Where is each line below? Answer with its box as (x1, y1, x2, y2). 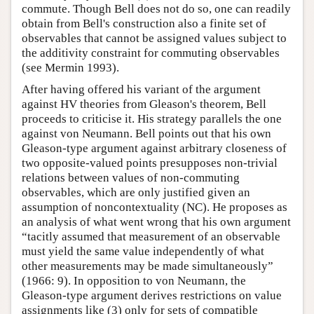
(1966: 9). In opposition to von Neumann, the (22, 274, 246, 288)
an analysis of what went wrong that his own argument (22, 215, 291, 229)
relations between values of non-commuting (22, 171, 240, 185)
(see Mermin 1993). (22, 61, 119, 75)
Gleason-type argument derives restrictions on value (22, 289, 282, 303)
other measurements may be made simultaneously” (22, 259, 273, 273)
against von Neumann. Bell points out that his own (22, 127, 271, 141)
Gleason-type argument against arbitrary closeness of (22, 142, 287, 156)
